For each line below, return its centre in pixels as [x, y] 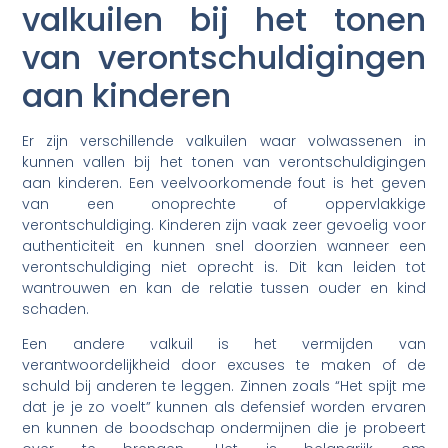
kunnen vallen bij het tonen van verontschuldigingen [224, 161]
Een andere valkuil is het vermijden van [224, 344]
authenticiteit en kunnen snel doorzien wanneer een [224, 245]
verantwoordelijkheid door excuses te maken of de [224, 365]
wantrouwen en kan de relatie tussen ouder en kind [224, 287]
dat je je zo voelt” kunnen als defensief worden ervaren [224, 407]
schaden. [56, 308]
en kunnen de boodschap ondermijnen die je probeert [224, 428]
